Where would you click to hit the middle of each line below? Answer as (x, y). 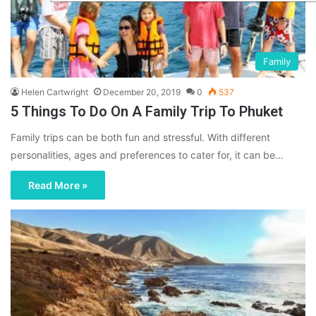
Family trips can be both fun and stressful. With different (140, 138)
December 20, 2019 (142, 92)
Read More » (58, 186)
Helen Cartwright (55, 92)
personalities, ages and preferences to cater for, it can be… (147, 155)
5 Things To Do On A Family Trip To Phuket (147, 112)
